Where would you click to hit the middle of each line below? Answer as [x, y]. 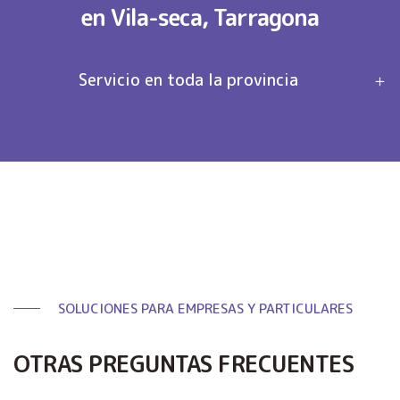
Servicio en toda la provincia [189, 79]
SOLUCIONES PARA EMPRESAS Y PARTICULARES [205, 308]
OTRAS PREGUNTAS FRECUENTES [183, 363]
